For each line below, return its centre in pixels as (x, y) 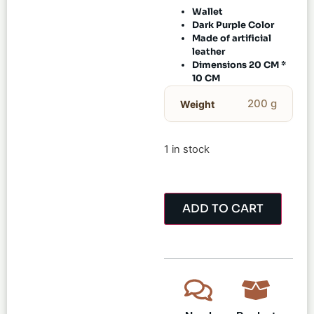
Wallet (207, 12)
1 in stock (187, 150)
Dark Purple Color (233, 26)
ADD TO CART (223, 208)
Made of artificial (232, 39)
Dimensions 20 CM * (239, 66)
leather (209, 52)
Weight (197, 104)
